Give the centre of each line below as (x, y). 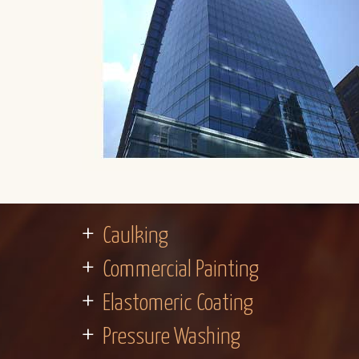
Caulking (135, 236)
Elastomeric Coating (178, 304)
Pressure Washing (171, 337)
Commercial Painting (181, 270)
